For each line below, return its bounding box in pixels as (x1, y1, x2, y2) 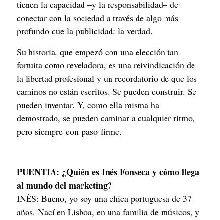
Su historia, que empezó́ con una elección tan (17, 45, 178, 57)
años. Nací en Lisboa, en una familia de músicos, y (17, 205, 199, 218)
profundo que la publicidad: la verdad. (17, 25, 153, 37)
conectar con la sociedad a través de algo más (17, 12, 178, 24)
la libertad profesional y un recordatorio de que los (17, 72, 197, 84)
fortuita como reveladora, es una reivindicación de (17, 58, 195, 71)
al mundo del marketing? (17, 178, 112, 192)
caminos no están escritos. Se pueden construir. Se (17, 85, 196, 97)
